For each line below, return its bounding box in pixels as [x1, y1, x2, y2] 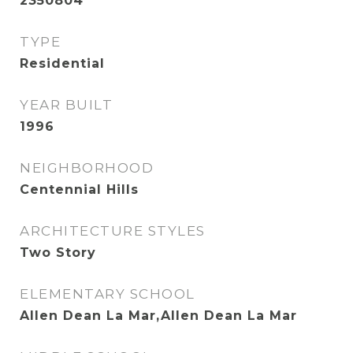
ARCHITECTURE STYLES [20, 223, 206, 239]
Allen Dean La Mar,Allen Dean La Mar [20, 308, 297, 323]
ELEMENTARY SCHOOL [20, 286, 195, 302]
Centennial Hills [20, 182, 139, 197]
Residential [20, 56, 105, 71]
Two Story [20, 245, 96, 260]
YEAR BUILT [20, 97, 113, 113]
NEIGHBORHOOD [20, 160, 154, 176]
